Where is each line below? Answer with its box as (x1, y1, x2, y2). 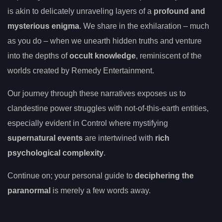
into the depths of (7, 52, 69, 60)
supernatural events (7, 134, 83, 143)
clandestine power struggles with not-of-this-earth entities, (7, 104, 209, 113)
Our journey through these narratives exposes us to (7, 89, 186, 98)
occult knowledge (69, 52, 136, 60)
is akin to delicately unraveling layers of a (7, 7, 154, 16)
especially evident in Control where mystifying (7, 119, 168, 128)
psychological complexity (7, 149, 104, 158)
